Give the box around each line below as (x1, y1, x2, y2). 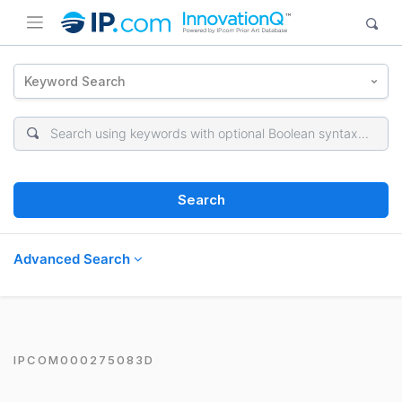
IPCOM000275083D (13, 352, 154, 367)
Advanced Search (13, 249, 134, 267)
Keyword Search (24, 73, 127, 89)
